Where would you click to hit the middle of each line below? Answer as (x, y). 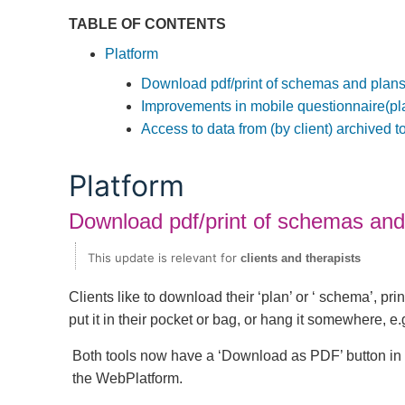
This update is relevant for (164, 258)
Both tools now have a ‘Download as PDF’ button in (237, 355)
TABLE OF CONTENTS (147, 24)
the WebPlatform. (129, 378)
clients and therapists (300, 259)
